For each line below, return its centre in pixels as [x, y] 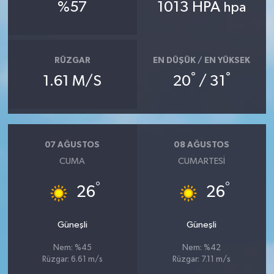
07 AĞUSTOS [72, 145]
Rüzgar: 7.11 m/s [202, 260]
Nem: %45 [72, 248]
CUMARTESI [202, 161]
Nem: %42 [202, 248]
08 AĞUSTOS [202, 145]
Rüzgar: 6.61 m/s [72, 260]
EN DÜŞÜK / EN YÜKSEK [202, 60]
